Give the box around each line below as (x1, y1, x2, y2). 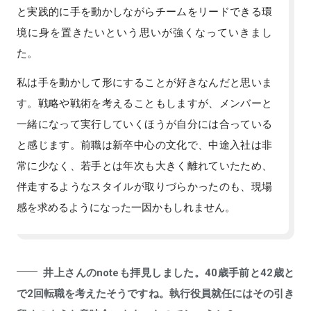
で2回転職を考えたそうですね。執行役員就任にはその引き (17, 285, 294, 301)
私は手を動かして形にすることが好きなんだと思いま (17, 74, 272, 90)
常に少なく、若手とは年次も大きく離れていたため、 (17, 157, 272, 173)
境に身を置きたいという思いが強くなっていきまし (17, 24, 272, 40)
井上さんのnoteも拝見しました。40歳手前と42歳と (43, 264, 294, 280)
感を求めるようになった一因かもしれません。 (17, 199, 235, 215)
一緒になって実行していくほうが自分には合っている (17, 115, 272, 131)
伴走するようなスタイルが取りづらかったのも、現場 (17, 178, 272, 194)
